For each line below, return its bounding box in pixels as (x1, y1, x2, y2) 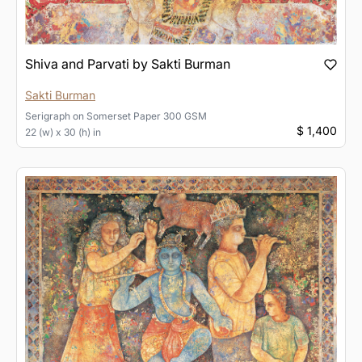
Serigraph (25, 109, 70, 122)
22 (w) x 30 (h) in (25, 125, 101, 138)
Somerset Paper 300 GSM (86, 109, 207, 122)
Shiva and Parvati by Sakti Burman (25, 55, 230, 72)
